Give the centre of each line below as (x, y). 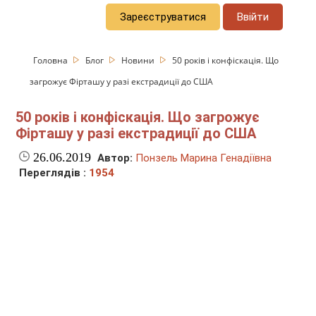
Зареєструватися (163, 17)
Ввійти (253, 17)
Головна (52, 60)
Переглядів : (54, 173)
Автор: (115, 158)
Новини (139, 60)
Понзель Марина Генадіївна (204, 158)
